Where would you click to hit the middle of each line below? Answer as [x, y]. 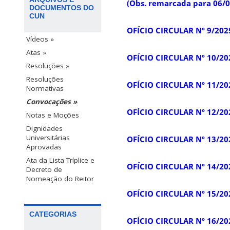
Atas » [36, 52]
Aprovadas [44, 147]
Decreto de [44, 169]
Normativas [45, 88]
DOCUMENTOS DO [62, 7]
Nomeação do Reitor [60, 178]
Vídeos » [40, 39]
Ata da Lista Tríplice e [60, 160]
